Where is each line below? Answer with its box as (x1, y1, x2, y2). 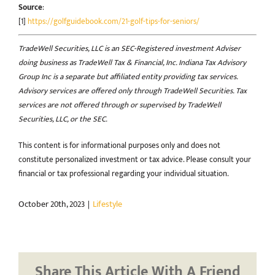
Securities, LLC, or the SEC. (18, 112, 107, 126)
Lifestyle (93, 196, 122, 211)
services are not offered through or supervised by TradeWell (18, 98, 221, 112)
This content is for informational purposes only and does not (18, 138, 220, 152)
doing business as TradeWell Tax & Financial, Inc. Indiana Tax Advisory (18, 55, 246, 69)
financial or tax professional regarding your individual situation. (18, 166, 229, 180)
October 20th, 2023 (18, 196, 85, 211)
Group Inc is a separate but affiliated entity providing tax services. (18, 69, 238, 83)
